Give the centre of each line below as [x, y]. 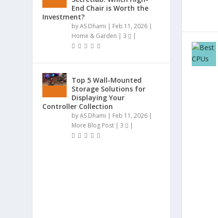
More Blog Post [93, 126]
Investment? [64, 17]
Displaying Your [98, 98]
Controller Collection [78, 107]
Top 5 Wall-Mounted [107, 80]
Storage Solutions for [109, 89]
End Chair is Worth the [110, 8]
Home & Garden [94, 36]
